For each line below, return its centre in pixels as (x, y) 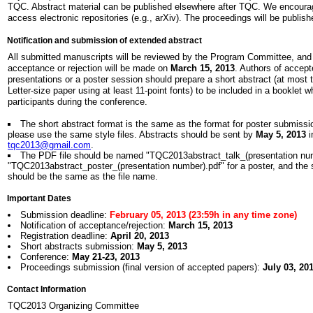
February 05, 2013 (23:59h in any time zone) (203, 215)
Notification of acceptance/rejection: (94, 225)
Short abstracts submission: (78, 246)
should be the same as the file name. (83, 176)
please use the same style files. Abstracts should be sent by (132, 134)
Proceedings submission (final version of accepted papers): (141, 267)
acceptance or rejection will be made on (89, 68)
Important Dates (39, 198)
